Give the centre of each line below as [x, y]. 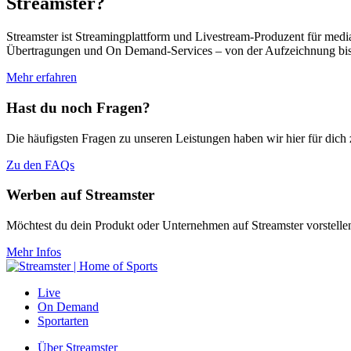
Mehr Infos [34, 252]
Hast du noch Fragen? [78, 107]
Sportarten [63, 321]
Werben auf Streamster [80, 195]
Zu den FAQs [40, 165]
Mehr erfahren [42, 78]
